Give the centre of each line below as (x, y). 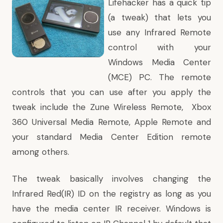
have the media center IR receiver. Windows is (111, 209)
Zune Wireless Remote (136, 107)
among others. (41, 152)
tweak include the (51, 107)
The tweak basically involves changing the (111, 179)
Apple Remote (163, 122)
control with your (160, 47)
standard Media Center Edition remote (124, 137)
